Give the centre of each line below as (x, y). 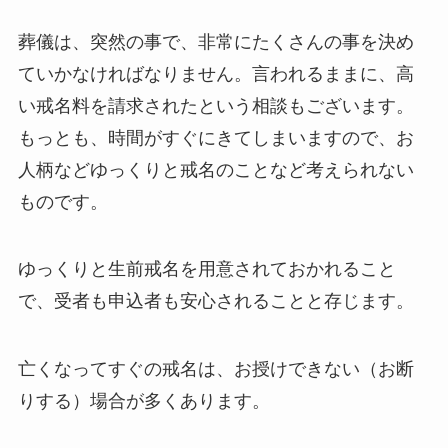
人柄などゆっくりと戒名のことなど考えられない (215, 169)
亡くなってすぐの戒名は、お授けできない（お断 (215, 369)
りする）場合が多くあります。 (143, 401)
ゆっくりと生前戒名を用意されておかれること (206, 269)
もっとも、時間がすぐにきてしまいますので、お (215, 137)
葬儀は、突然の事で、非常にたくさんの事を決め (215, 41)
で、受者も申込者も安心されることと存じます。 (215, 301)
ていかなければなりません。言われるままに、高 (215, 73)
